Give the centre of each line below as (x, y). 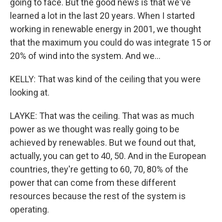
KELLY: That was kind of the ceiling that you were (105, 79)
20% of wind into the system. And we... (85, 55)
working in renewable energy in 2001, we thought (106, 29)
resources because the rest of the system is (98, 196)
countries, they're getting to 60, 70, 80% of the (99, 169)
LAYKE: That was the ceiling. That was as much (102, 115)
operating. (29, 209)
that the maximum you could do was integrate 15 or (111, 42)
